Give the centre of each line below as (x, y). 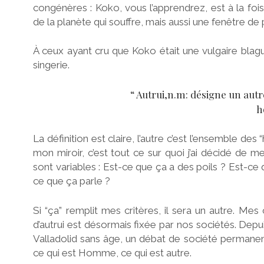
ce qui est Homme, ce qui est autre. (112, 253)
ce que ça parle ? (72, 181)
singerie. (51, 65)
